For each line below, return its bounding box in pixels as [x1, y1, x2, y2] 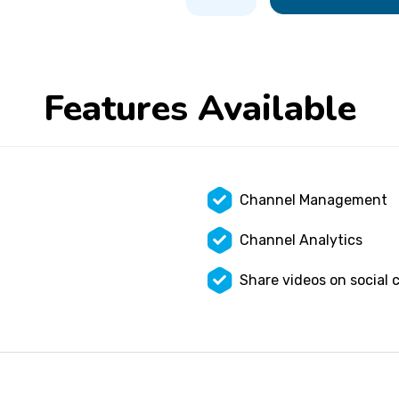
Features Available [43, 84, 356, 133]
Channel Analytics [240, 231, 362, 248]
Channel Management [240, 191, 387, 208]
